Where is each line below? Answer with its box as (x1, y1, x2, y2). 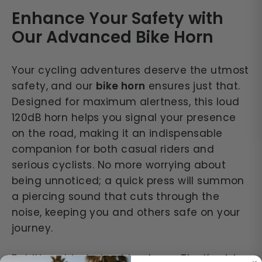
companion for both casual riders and (12, 142, 215, 157)
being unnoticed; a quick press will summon (12, 174, 244, 188)
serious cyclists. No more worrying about (12, 158, 226, 173)
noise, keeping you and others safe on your (12, 205, 240, 220)
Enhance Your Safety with (12, 6, 223, 30)
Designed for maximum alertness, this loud (12, 95, 240, 109)
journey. (12, 221, 53, 236)
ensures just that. (145, 79, 240, 94)
